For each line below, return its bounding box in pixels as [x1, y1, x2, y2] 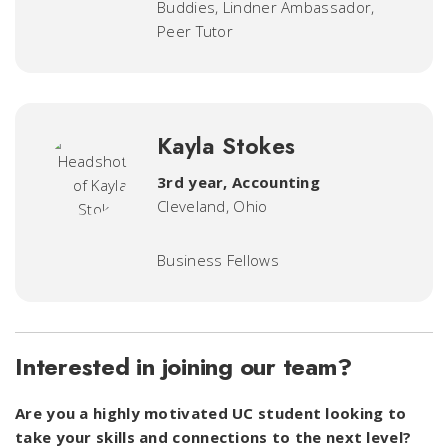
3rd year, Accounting [157, 172, 320, 192]
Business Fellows [157, 250, 279, 270]
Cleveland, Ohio [157, 196, 268, 216]
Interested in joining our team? [15, 349, 352, 384]
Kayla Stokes [157, 130, 295, 162]
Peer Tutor [157, 21, 233, 41]
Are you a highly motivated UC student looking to [15, 403, 407, 423]
